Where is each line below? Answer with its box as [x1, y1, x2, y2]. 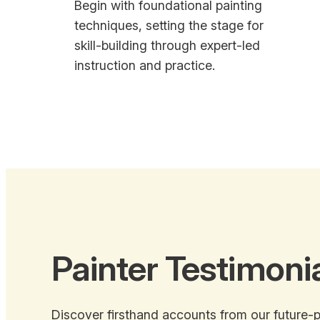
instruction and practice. [74, 58, 215, 74]
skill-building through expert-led [74, 38, 260, 54]
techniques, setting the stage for [74, 18, 264, 34]
